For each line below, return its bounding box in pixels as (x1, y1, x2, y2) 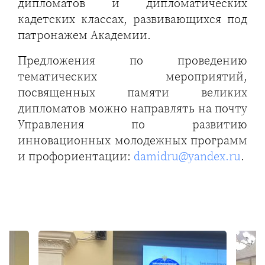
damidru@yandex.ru (134, 148, 241, 165)
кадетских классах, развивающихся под (18, 11, 247, 28)
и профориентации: (18, 148, 134, 165)
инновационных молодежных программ (18, 132, 247, 149)
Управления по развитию (18, 116, 247, 133)
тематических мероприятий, (18, 68, 247, 85)
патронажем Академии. (18, 27, 151, 44)
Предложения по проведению (18, 52, 247, 69)
